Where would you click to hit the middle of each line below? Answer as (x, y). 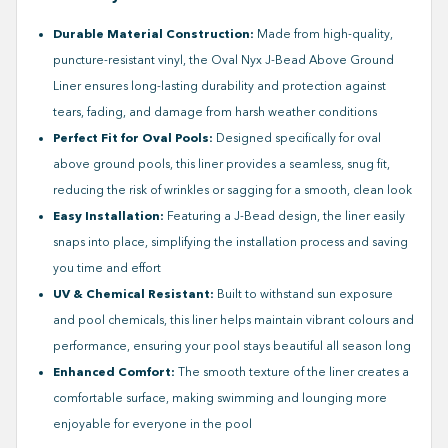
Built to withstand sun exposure (303, 294)
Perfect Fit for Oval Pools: (133, 137)
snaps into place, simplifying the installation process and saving (230, 242)
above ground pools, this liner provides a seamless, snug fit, (221, 164)
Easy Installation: (108, 215)
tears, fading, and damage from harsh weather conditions (215, 112)
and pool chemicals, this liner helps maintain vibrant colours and (233, 320)
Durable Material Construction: (153, 33)
